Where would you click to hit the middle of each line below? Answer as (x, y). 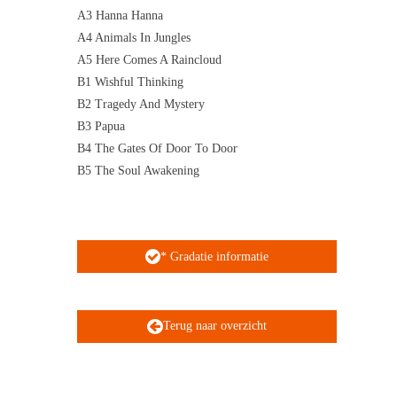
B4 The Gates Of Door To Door (157, 149)
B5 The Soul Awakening (138, 171)
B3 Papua (101, 127)
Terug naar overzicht (214, 326)
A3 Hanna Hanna (120, 16)
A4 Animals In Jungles (134, 38)
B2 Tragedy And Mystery (141, 105)
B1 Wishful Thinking (130, 82)
